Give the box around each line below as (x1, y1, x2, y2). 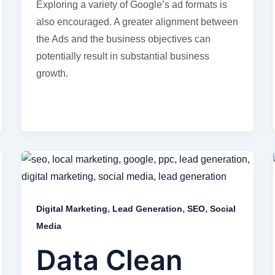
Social (209, 204, 236, 214)
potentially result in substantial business (36, 51, 209, 62)
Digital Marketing (36, 204, 107, 214)
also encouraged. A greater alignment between (36, 17, 238, 28)
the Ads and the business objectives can (36, 34, 211, 45)
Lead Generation (112, 204, 182, 214)
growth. (36, 68, 68, 79)
